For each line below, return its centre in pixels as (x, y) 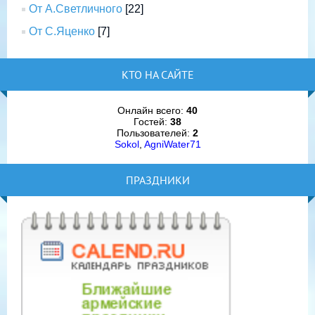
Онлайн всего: (152, 111)
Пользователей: (155, 133)
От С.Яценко (62, 32)
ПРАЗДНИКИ (157, 180)
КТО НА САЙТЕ (157, 75)
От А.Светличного (76, 9)
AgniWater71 (172, 144)
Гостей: (152, 122)
